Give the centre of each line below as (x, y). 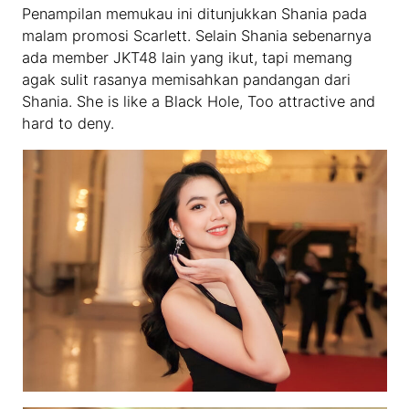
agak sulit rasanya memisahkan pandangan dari (187, 80)
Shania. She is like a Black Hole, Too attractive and (199, 102)
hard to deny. (68, 124)
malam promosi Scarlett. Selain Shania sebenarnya (197, 36)
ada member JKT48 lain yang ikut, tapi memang (188, 58)
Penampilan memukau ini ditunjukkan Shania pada (195, 14)
